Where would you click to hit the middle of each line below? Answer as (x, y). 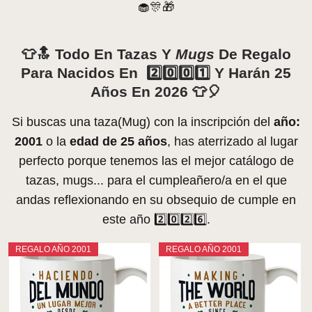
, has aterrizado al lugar (232, 141)
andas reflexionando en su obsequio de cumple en (156, 200)
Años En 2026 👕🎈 (156, 91)
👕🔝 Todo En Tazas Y (98, 54)
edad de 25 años (118, 141)
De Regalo (252, 54)
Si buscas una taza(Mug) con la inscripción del (143, 122)
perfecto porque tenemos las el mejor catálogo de (156, 161)
